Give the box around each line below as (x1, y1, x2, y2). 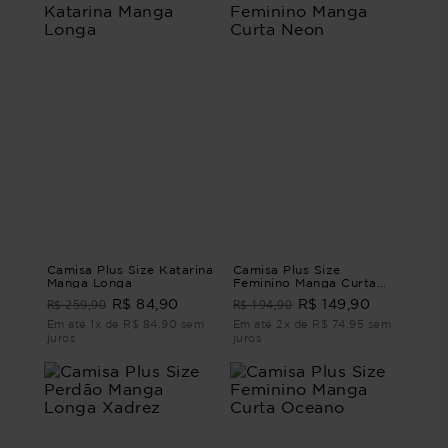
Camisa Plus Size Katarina (47, 263, 213, 277)
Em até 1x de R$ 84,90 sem (47, 318, 204, 331)
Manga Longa (47, 276, 133, 290)
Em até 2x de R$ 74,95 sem (233, 318, 391, 331)
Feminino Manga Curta (233, 276, 377, 290)
